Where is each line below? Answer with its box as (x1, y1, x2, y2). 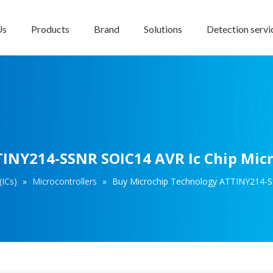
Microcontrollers (32, 175, 97, 187)
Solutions (144, 23, 182, 35)
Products (31, 23, 69, 35)
